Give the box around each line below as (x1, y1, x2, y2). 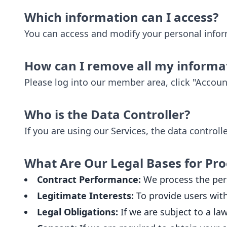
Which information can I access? (24, 9, 218, 25)
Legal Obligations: (37, 206, 118, 218)
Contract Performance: (37, 173, 141, 185)
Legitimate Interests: (37, 190, 134, 202)
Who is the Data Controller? (24, 106, 190, 123)
